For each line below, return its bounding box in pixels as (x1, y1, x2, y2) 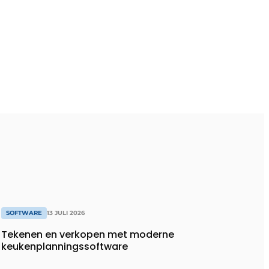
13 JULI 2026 (47, 209, 85, 217)
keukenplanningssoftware (1, 240, 128, 254)
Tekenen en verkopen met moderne (1, 228, 174, 242)
